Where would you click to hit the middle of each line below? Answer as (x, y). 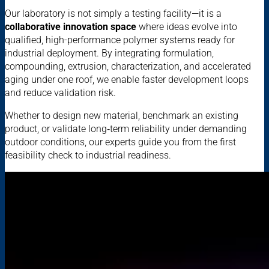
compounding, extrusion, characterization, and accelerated (128, 66)
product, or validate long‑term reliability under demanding (126, 128)
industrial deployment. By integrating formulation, (109, 53)
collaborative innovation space (71, 26)
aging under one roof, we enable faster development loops (127, 79)
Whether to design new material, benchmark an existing (122, 115)
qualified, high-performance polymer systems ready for (120, 40)
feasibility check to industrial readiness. (88, 155)
